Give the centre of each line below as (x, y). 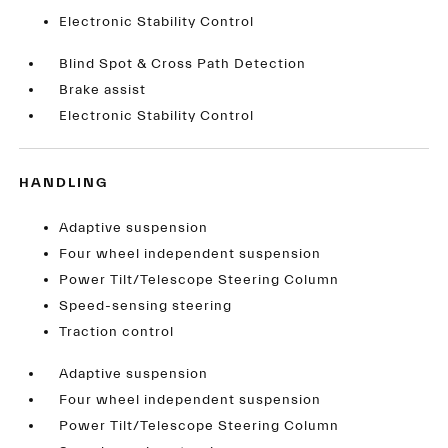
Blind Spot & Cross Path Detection (183, 64)
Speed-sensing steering (146, 306)
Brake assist (103, 90)
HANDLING (64, 183)
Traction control (117, 332)
